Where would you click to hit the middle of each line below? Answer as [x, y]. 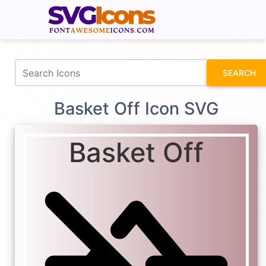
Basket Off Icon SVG [136, 109]
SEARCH [239, 73]
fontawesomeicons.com [179, 8]
